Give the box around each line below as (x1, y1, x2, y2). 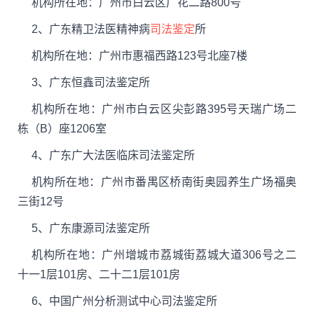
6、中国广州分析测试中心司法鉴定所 (32, 295, 217, 307)
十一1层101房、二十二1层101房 (18, 268, 180, 280)
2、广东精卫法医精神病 (32, 23, 150, 35)
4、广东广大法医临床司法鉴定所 (32, 149, 195, 161)
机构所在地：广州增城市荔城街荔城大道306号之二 (32, 249, 296, 261)
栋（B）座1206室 (18, 123, 107, 135)
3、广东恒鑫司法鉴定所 (32, 76, 150, 88)
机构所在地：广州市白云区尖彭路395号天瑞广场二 (32, 103, 296, 115)
